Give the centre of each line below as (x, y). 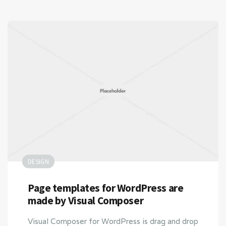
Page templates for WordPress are (106, 188)
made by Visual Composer (86, 200)
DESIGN (38, 161)
